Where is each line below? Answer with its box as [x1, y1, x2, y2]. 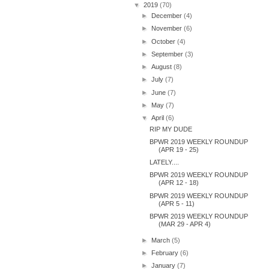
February [151, 249, 181, 256]
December [151, 12, 184, 19]
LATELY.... [150, 159, 180, 166]
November [151, 25, 184, 32]
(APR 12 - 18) [159, 179, 199, 187]
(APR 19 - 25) [159, 145, 199, 153]
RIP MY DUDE [150, 125, 193, 133]
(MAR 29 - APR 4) [159, 220, 211, 228]
